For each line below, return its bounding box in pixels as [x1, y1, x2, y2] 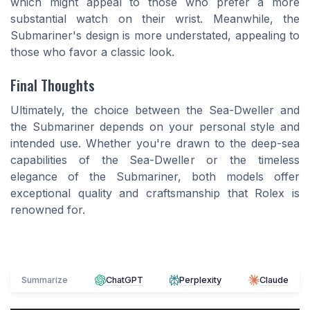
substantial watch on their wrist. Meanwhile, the [10, 11, 300, 26]
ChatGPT [105, 275, 143, 286]
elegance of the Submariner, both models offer [10, 170, 300, 184]
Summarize [21, 275, 68, 286]
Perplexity [179, 275, 222, 286]
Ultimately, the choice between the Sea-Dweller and [10, 103, 300, 118]
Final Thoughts [10, 74, 95, 96]
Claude [259, 275, 289, 286]
